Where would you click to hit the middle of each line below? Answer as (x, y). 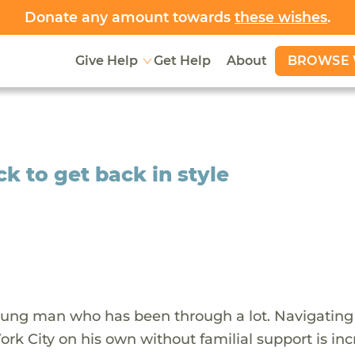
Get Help (182, 61)
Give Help (106, 61)
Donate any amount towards (130, 17)
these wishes (281, 17)
